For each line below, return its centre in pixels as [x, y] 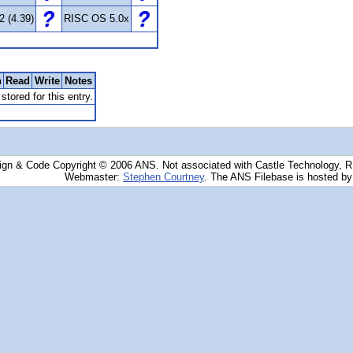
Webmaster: [94, 177]
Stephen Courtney [163, 177]
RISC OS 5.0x [97, 19]
